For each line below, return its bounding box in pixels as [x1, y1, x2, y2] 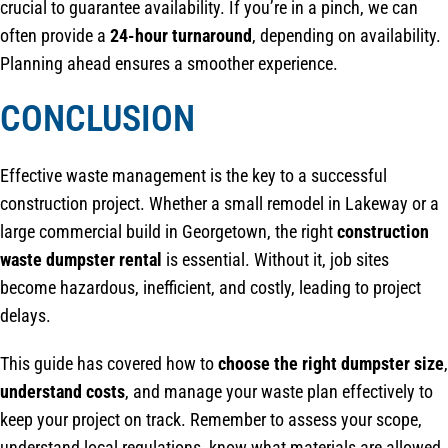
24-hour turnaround [110, 24, 252, 46]
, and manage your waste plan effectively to [125, 381, 433, 403]
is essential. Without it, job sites [162, 249, 389, 271]
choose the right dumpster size [218, 353, 444, 375]
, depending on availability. [252, 24, 441, 46]
